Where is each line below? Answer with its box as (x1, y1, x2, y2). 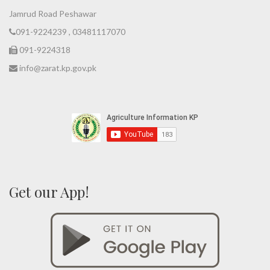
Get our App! (9, 182, 89, 201)
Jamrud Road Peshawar (9, 8, 96, 19)
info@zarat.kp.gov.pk (17, 63, 96, 73)
